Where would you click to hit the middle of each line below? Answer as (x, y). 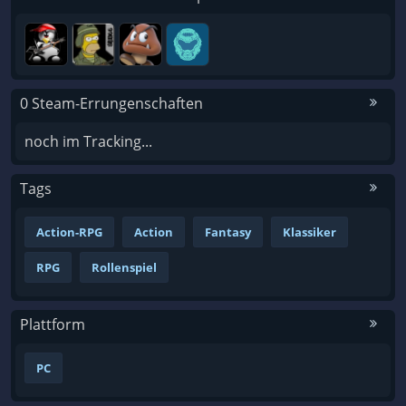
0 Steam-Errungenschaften (111, 104)
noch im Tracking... (88, 142)
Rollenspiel (124, 268)
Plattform (53, 325)
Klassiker (309, 232)
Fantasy (228, 232)
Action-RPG (69, 232)
